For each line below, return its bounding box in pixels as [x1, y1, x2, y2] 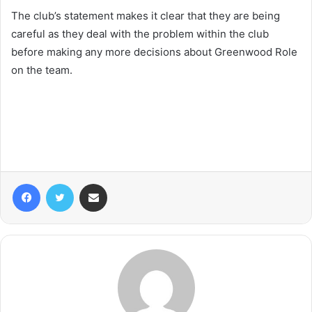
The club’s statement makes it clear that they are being [11, 8, 280, 22]
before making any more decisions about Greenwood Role [11, 45, 297, 58]
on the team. [11, 63, 72, 77]
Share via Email [107, 177, 129, 189]
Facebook [40, 177, 82, 189]
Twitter [73, 177, 104, 189]
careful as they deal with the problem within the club [11, 26, 269, 40]
